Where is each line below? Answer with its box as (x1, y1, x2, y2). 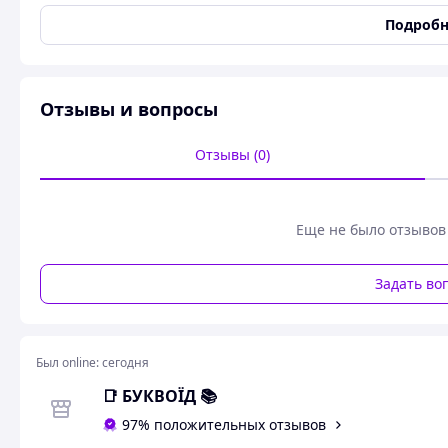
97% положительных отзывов (122, 415, 326, 435)
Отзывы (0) (195, 145, 271, 164)
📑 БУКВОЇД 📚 (102, 385, 217, 408)
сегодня (102, 354, 149, 371)
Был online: (36, 354, 99, 371)
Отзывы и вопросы (40, 97, 218, 121)
